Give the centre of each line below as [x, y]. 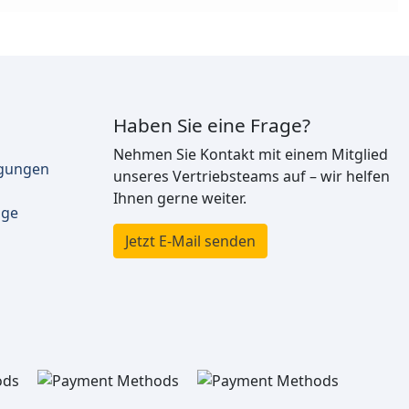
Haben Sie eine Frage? [212, 126]
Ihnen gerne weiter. [180, 199]
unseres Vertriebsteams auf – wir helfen [252, 177]
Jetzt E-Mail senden [190, 241]
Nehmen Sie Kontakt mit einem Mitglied [251, 155]
